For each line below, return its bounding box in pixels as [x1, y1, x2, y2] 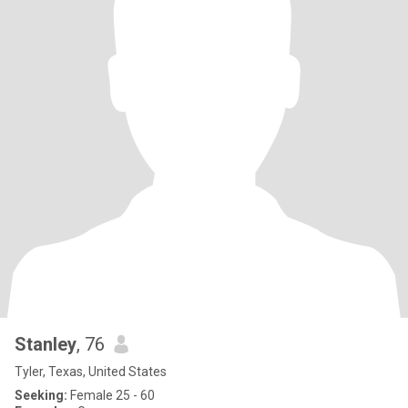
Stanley [15, 333, 76, 355]
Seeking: [15, 388, 67, 403]
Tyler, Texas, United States [15, 364, 167, 379]
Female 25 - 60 [67, 388, 155, 403]
